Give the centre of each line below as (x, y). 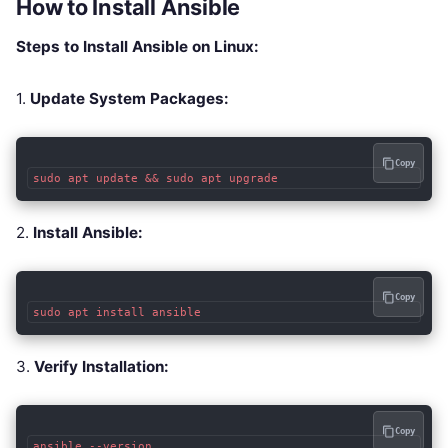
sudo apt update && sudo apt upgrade (155, 178)
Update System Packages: (129, 99)
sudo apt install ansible (116, 312)
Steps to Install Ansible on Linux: (137, 47)
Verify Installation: (101, 367)
